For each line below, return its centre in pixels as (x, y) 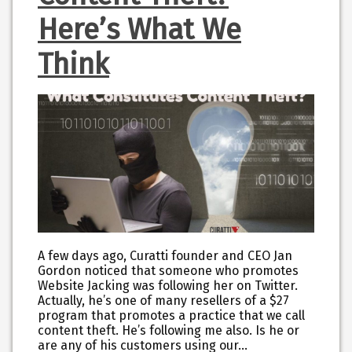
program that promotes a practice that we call (171, 315)
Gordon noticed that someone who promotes (168, 270)
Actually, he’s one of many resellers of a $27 (163, 300)
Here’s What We (139, 29)
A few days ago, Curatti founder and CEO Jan (165, 255)
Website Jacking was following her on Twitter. (168, 285)
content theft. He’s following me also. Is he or (169, 330)
